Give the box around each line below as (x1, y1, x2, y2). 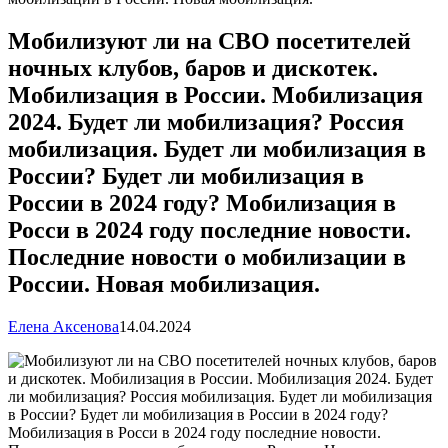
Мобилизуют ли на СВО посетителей (8, 27, 411, 54)
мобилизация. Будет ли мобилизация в (8, 135, 426, 162)
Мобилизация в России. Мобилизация (8, 81, 423, 108)
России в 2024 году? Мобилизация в (8, 189, 396, 216)
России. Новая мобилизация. (8, 270, 320, 297)
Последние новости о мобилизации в (8, 243, 406, 270)
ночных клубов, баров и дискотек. (8, 54, 378, 81)
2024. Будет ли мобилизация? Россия (8, 108, 404, 135)
